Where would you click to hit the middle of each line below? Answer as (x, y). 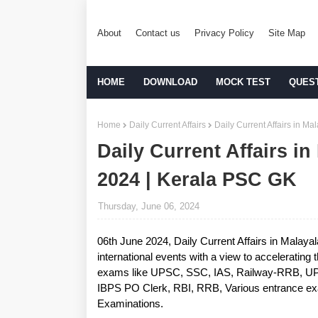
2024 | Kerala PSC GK (197, 180)
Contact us (158, 33)
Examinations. (130, 303)
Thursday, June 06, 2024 (149, 206)
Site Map (287, 33)
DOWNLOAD (170, 82)
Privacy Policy (224, 33)
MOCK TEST (243, 82)
